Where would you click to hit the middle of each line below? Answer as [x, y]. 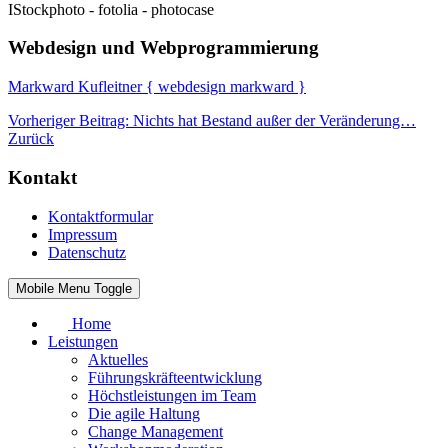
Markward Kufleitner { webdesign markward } [157, 87]
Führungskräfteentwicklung [175, 377]
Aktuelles [118, 359]
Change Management [155, 431]
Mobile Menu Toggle [74, 288]
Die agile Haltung [144, 413]
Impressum [82, 234]
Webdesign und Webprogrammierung [163, 48]
